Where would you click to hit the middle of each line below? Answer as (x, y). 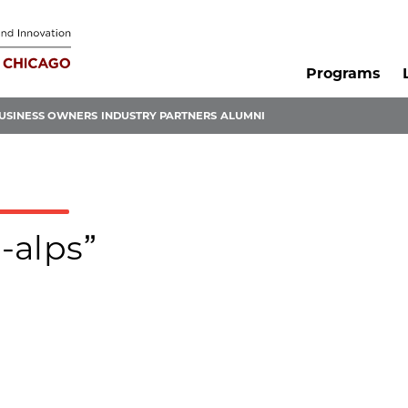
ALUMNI (243, 116)
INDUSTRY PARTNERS (159, 116)
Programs (342, 74)
